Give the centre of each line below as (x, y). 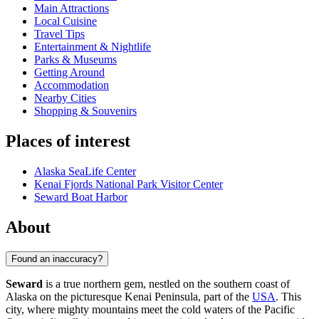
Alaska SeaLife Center (85, 172)
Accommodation (72, 85)
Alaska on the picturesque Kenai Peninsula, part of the (129, 296)
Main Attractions (72, 9)
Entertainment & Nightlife (93, 47)
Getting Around (69, 73)
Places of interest (68, 141)
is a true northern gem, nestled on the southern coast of (166, 283)
